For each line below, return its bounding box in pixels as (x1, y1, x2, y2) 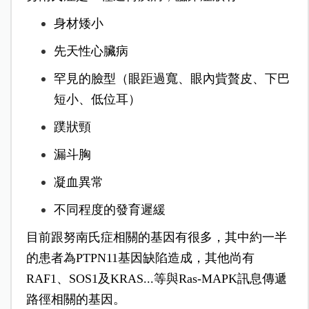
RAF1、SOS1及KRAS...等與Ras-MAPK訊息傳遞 (26, 272, 287, 286)
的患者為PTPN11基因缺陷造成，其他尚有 (26, 251, 255, 266)
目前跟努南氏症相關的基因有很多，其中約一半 (26, 230, 287, 245)
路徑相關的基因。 (26, 292, 126, 307)
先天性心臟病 (53, 44, 128, 59)
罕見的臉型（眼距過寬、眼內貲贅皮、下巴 (53, 72, 290, 86)
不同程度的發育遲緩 (53, 203, 166, 217)
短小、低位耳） (53, 92, 141, 107)
